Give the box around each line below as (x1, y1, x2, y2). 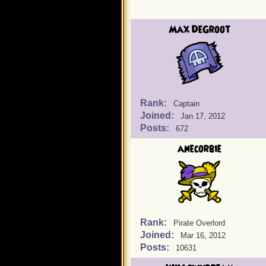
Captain (173, 99, 199, 108)
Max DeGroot (169, 23, 230, 37)
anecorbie (178, 142, 221, 156)
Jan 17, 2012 (180, 112, 225, 121)
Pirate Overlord (173, 218, 225, 227)
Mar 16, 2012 (180, 231, 226, 240)
